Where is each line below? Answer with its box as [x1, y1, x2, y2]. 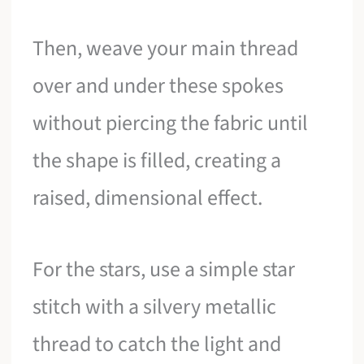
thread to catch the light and [32, 328, 282, 359]
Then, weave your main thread [32, 33, 299, 64]
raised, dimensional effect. [32, 183, 263, 214]
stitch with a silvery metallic [32, 291, 277, 322]
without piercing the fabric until [32, 108, 309, 139]
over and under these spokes [32, 71, 284, 102]
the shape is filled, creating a [32, 145, 282, 176]
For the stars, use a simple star [32, 253, 296, 284]
